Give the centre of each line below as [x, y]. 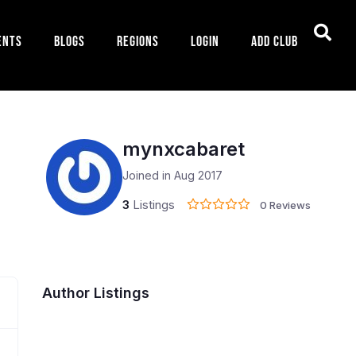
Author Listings [96, 292]
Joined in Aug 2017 [172, 175]
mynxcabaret [183, 149]
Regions [138, 42]
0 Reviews [285, 205]
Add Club [275, 42]
